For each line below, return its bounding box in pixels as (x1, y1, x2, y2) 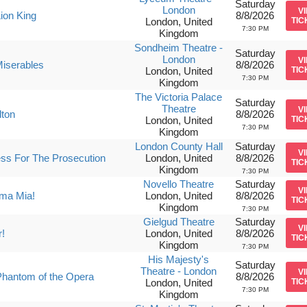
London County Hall (134, 140, 223, 152)
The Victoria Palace (135, 91, 223, 103)
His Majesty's (148, 254, 210, 265)
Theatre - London (140, 265, 217, 277)
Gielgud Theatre (143, 216, 214, 228)
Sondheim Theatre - (134, 42, 223, 53)
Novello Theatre (143, 178, 214, 190)
